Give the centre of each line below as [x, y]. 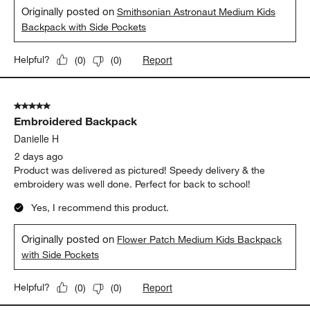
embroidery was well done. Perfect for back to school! [133, 184]
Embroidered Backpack [76, 121]
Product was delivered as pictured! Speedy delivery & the [140, 171]
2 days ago [39, 157]
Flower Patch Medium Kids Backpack [200, 240]
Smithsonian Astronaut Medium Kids [197, 12]
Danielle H [37, 139]
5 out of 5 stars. [48, 106]
